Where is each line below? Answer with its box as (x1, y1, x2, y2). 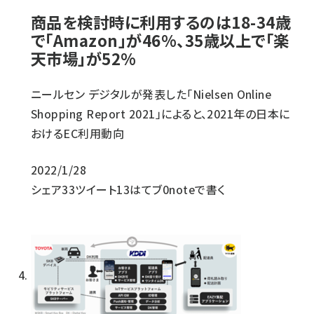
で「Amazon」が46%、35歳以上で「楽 (31, 29, 289, 51)
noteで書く (169, 181, 226, 198)
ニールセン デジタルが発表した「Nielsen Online (31, 86, 272, 102)
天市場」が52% (31, 47, 137, 69)
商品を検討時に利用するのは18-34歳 (31, 11, 292, 33)
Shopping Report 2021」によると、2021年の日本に (31, 105, 290, 122)
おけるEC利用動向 (31, 125, 125, 142)
